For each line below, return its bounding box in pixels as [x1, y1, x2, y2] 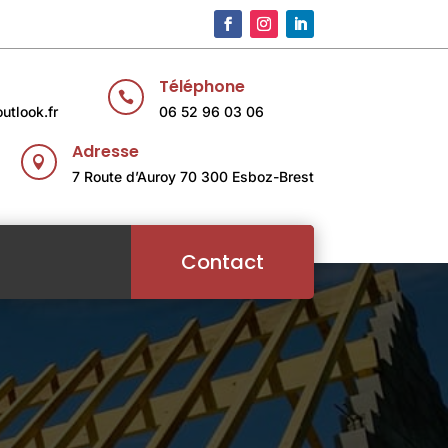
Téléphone [158, 75, 245, 99]
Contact [180, 248, 264, 277]
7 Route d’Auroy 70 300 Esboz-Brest [71, 168, 314, 186]
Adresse [71, 140, 139, 164]
